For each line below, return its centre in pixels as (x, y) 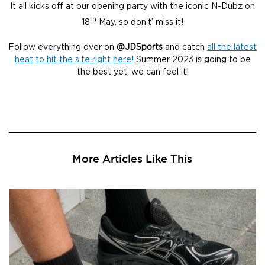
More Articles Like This (132, 159)
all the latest (232, 47)
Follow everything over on (62, 47)
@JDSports (140, 47)
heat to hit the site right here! (74, 59)
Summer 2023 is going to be (192, 59)
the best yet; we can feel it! (132, 72)
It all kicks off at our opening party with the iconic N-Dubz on (132, 6)
